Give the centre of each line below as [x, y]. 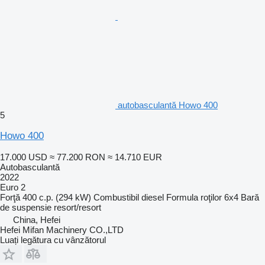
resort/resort [77, 207]
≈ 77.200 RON [77, 157]
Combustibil [116, 197]
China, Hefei [37, 219]
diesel [153, 197]
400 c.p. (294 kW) [57, 197]
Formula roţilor [194, 197]
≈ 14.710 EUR [135, 157]
